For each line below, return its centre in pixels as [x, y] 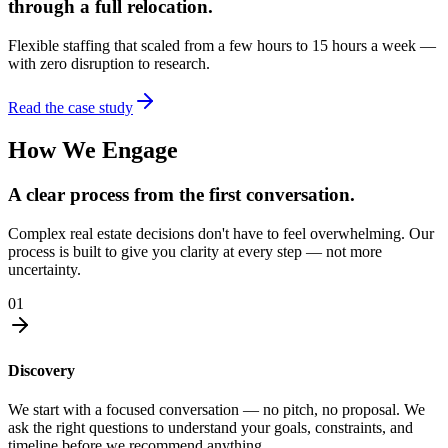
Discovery [41, 370]
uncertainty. [44, 269]
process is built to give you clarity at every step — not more [195, 251]
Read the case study [70, 108]
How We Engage [93, 150]
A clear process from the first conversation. [181, 194]
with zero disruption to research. [109, 64]
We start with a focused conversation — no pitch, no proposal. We [216, 410]
